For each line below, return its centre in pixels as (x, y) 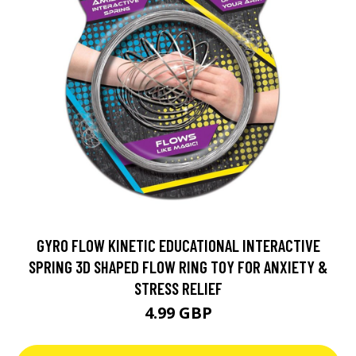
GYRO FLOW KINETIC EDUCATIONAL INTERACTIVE (178, 245)
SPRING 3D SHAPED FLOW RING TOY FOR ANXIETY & (178, 267)
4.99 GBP (178, 313)
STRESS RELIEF (178, 288)
